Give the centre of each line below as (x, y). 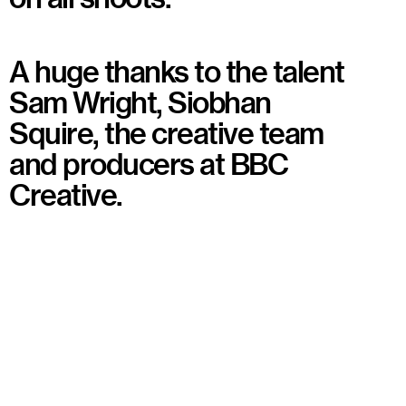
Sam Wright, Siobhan (140, 102)
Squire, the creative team (166, 133)
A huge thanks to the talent (177, 71)
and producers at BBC (148, 164)
